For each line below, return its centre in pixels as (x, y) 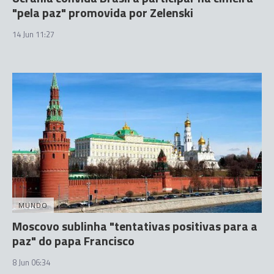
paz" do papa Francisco (73, 241)
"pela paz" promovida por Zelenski (103, 12)
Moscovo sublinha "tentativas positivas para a (135, 226)
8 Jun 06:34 (31, 262)
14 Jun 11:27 (33, 34)
